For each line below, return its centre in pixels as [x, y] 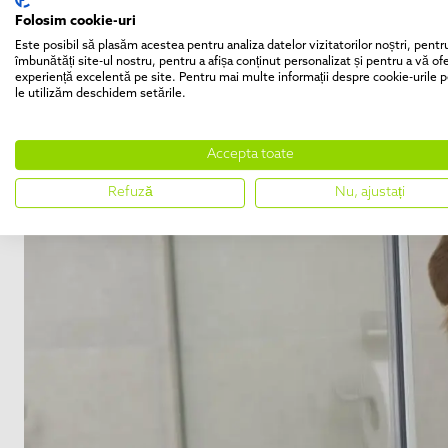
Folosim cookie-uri [75, 22]
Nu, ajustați [370, 193]
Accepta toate [250, 155]
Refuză [130, 193]
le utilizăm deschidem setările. [100, 94]
